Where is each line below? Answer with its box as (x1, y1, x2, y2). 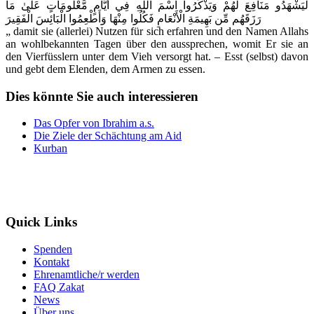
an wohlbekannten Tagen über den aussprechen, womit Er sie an (6, 38, 308, 50)
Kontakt (34, 255, 69, 268)
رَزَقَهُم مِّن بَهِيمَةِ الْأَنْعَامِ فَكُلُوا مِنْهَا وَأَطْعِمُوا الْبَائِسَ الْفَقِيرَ (6, 13, 261, 25)
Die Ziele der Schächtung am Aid (34, 130, 182, 142)
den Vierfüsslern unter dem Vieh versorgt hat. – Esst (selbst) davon (6, 50, 308, 62)
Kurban (34, 142, 67, 155)
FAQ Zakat (34, 280, 84, 293)
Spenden (34, 243, 72, 255)
